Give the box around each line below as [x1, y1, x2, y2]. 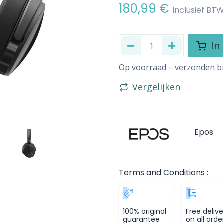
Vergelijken [132, 81, 180, 93]
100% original [123, 206, 166, 217]
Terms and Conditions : [119, 167, 208, 179]
